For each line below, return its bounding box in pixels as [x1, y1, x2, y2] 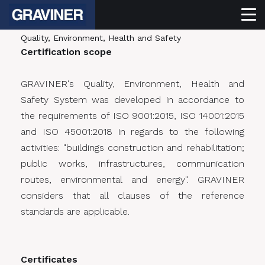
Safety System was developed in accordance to [21, 94, 244, 105]
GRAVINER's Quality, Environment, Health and [21, 78, 244, 89]
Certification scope [21, 46, 112, 57]
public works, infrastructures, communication [21, 158, 244, 169]
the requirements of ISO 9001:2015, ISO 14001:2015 [21, 110, 244, 121]
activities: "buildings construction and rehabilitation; [21, 142, 244, 153]
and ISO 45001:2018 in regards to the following [21, 126, 244, 137]
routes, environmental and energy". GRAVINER [21, 174, 244, 185]
